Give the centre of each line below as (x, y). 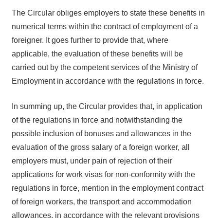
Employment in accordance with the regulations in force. (108, 81)
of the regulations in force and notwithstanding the (97, 120)
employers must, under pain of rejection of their (92, 161)
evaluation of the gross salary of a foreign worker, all (101, 147)
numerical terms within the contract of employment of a (105, 27)
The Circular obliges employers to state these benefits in (108, 13)
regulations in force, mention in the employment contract (108, 188)
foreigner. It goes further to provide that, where (90, 40)
